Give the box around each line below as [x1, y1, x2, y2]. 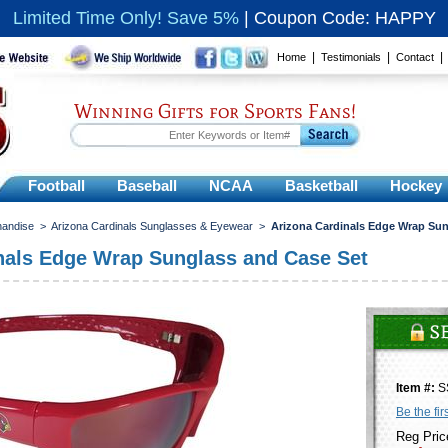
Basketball [285, 177, 358, 194]
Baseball [117, 177, 177, 194]
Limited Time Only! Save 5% [12, 8, 239, 28]
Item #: [396, 381, 438, 395]
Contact [396, 51, 434, 63]
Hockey [390, 177, 442, 194]
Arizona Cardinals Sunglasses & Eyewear [51, 220, 253, 232]
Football [28, 177, 85, 194]
